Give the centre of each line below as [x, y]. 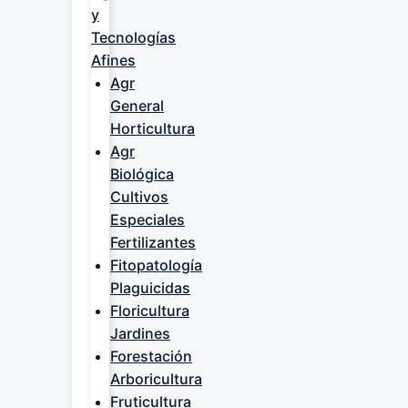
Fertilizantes [153, 242]
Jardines [140, 333]
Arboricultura [156, 379]
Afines [113, 60]
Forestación [151, 356]
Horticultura [153, 128]
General [137, 106]
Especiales [148, 219]
